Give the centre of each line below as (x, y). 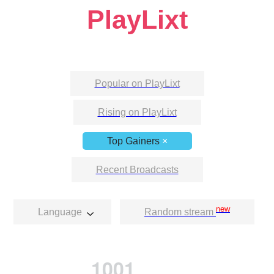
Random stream (180, 212)
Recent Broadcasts (137, 170)
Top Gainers (133, 141)
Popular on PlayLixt (137, 83)
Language (62, 212)
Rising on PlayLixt (137, 112)
